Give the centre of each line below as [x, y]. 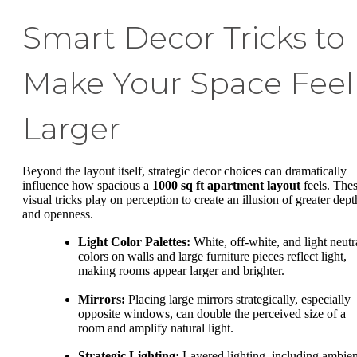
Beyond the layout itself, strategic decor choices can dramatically [184, 171]
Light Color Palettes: [134, 242]
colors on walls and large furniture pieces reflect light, [212, 257]
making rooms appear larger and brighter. [181, 271]
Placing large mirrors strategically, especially [238, 299]
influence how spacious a [87, 185]
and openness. [58, 214]
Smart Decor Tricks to [184, 37]
